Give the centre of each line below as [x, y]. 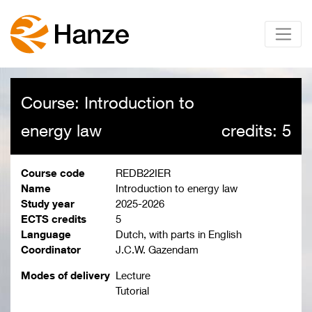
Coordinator [51, 250]
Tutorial [132, 291]
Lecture [133, 275]
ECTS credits [54, 219]
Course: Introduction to [108, 103]
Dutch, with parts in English [178, 234]
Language [46, 234]
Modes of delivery [65, 275]
